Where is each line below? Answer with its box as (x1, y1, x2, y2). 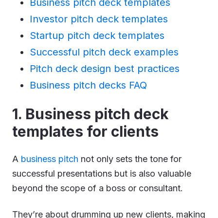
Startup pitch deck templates (30, 30, 164, 41)
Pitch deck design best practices (30, 63, 180, 74)
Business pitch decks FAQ (30, 79, 147, 91)
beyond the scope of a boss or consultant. (12, 183, 183, 193)
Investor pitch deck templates (30, 13, 168, 25)
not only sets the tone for (78, 154, 182, 164)
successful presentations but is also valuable (12, 168, 191, 179)
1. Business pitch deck (12, 105, 169, 123)
